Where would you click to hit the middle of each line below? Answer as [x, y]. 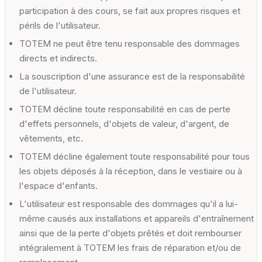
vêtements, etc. [51, 138]
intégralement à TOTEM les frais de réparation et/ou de [130, 247]
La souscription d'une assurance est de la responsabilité [132, 76]
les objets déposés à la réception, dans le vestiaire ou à [131, 171]
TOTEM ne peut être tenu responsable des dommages [130, 43]
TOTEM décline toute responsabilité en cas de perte [125, 109]
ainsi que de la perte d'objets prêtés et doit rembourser [130, 233]
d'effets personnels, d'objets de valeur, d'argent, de [124, 123]
